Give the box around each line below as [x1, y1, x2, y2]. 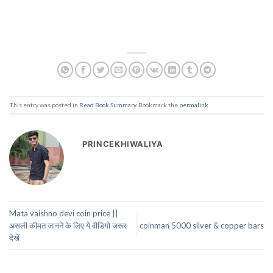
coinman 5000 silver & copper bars [140, 221, 264, 231]
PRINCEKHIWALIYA [82, 139, 163, 149]
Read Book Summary [79, 101, 136, 109]
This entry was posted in [9, 101, 79, 109]
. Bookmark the [136, 101, 179, 109]
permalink [179, 101, 208, 109]
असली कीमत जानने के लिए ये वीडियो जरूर [9, 221, 127, 231]
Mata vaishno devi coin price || [9, 208, 118, 219]
